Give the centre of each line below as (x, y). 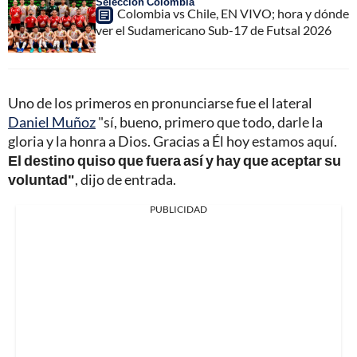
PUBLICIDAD (178, 209)
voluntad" (41, 179)
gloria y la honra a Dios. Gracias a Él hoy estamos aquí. (173, 141)
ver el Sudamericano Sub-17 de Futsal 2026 (214, 29)
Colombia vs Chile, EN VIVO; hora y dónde (233, 13)
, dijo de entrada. (126, 179)
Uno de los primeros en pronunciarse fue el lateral (160, 102)
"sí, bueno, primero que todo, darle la (209, 122)
